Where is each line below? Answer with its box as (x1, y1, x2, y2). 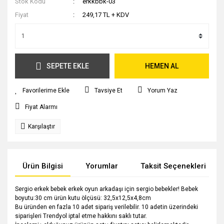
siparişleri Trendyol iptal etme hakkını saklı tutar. (15, 212, 147, 219)
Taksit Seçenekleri (140, 161, 206, 170)
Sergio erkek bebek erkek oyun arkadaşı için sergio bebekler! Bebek (15, 185, 198, 192)
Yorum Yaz (147, 87, 177, 94)
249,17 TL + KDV (82, 11, 129, 18)
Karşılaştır (28, 123, 55, 130)
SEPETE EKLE (46, 61, 89, 70)
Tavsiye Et (94, 87, 122, 94)
